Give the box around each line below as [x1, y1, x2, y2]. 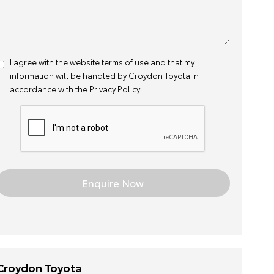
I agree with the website [9, 56, 102, 67]
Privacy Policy [89, 83, 140, 94]
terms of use [101, 56, 149, 67]
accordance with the [9, 83, 89, 94]
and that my [148, 56, 194, 67]
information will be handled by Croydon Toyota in [9, 70, 199, 81]
